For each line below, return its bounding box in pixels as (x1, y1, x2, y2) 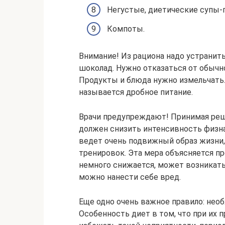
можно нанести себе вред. (79, 172, 181, 182)
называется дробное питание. (79, 87, 193, 97)
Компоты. (107, 24, 145, 34)
